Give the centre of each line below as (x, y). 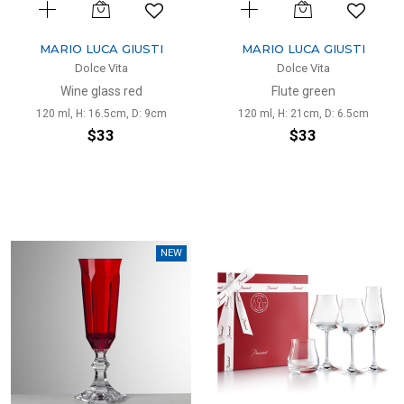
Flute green (303, 91)
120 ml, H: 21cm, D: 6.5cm (303, 114)
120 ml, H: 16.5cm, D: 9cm (101, 114)
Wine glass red (101, 91)
